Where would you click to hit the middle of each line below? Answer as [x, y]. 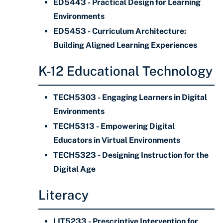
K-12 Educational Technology [125, 71]
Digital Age [74, 169]
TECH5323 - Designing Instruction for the [131, 155]
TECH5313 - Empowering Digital [114, 126]
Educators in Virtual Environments [117, 140]
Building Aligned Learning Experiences [125, 45]
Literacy [63, 195]
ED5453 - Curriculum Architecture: [120, 31]
